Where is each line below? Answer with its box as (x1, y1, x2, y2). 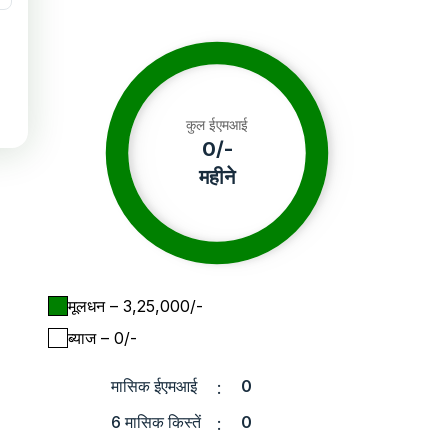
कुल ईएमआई (186, 116, 248, 133)
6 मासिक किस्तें (111, 412, 201, 432)
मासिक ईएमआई (111, 376, 197, 396)
